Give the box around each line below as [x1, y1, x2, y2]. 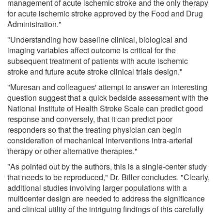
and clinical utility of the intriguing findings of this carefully [7, 203, 203, 215]
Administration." [7, 18, 62, 30]
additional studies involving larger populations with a [7, 182, 187, 193]
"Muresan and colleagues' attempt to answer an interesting [7, 81, 207, 93]
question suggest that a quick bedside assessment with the [7, 92, 208, 103]
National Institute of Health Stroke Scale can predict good [7, 102, 203, 114]
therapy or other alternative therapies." [7, 145, 138, 156]
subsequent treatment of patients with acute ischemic [7, 55, 188, 66]
